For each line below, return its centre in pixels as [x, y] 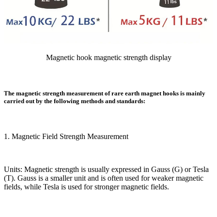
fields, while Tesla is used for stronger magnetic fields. [86, 186]
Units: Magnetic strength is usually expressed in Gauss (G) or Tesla [106, 169]
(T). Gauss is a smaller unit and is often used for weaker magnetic [104, 178]
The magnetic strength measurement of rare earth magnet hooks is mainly [105, 93]
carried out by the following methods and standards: [75, 101]
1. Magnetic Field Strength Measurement [66, 136]
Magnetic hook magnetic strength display [108, 58]
